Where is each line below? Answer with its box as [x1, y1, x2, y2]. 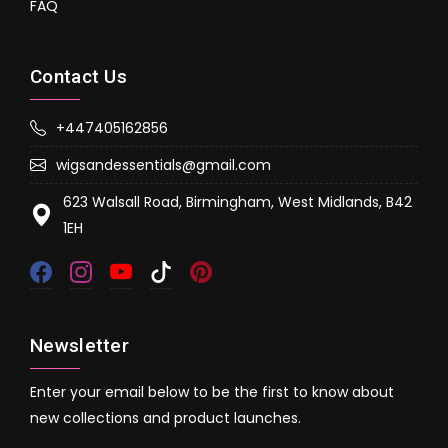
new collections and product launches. [30, 407, 301, 428]
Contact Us [30, 64, 127, 88]
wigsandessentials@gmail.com [56, 154, 271, 175]
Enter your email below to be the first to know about [30, 381, 394, 402]
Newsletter [30, 333, 129, 357]
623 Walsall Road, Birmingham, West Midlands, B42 [62, 191, 412, 212]
